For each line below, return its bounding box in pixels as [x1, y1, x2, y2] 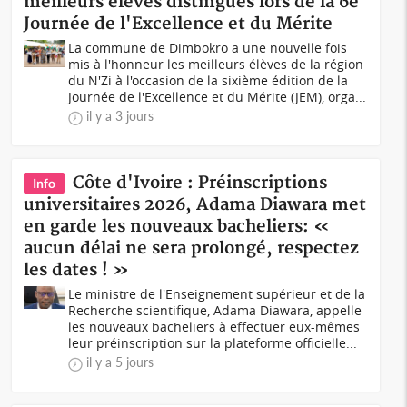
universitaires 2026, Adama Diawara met [24, 194, 367, 215]
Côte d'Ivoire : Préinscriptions [73, 173, 328, 194]
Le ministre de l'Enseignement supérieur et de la [68, 285, 366, 303]
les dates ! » [24, 260, 130, 281]
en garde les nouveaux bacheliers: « [24, 216, 331, 237]
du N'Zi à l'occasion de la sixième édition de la [68, 72, 349, 89]
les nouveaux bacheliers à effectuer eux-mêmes [68, 318, 361, 335]
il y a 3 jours [86, 108, 154, 124]
